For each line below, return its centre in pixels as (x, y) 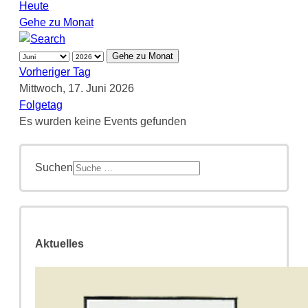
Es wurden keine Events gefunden (103, 121)
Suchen (54, 167)
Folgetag (41, 104)
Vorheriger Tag (55, 71)
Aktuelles (59, 244)
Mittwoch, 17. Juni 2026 (77, 88)
